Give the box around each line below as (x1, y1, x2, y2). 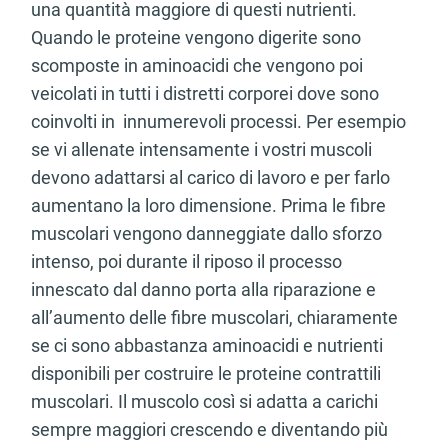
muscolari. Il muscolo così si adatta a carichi (31, 391, 378, 413)
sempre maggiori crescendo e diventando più (31, 419, 388, 441)
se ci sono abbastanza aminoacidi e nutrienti (31, 335, 383, 357)
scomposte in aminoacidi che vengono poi (31, 55, 363, 77)
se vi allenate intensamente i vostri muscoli (31, 139, 372, 161)
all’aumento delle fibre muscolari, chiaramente (31, 307, 398, 329)
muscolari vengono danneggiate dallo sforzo (31, 223, 382, 245)
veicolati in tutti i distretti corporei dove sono (31, 83, 379, 105)
